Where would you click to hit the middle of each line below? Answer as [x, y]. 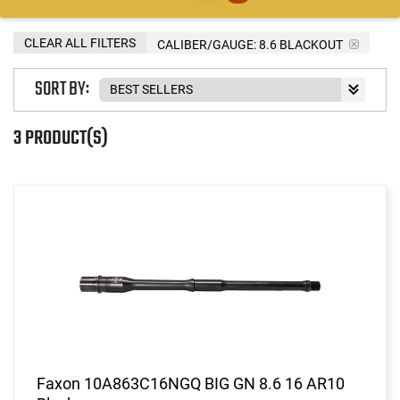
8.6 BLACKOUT [301, 44]
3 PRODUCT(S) [61, 138]
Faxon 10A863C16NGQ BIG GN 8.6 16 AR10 [191, 383]
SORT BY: [62, 90]
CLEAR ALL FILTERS [80, 42]
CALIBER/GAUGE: [207, 44]
